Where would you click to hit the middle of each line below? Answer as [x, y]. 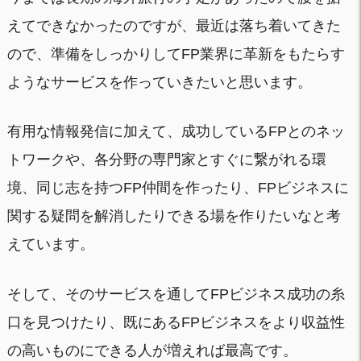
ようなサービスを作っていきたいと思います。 [159, 82]
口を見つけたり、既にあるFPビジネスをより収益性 [176, 323]
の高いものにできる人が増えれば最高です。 [152, 351]
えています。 [50, 245]
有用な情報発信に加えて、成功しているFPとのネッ [176, 132]
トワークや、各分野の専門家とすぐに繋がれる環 [166, 160]
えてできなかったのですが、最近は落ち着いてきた [174, 25]
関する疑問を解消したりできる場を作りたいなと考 [174, 216]
